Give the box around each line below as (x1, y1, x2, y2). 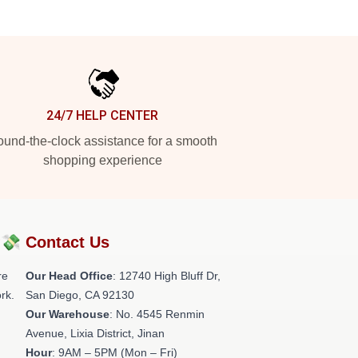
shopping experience (42, 153, 162, 167)
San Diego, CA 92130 (26, 288, 134, 301)
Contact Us (26, 233, 109, 251)
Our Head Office (26, 269, 113, 282)
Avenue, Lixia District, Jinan (26, 327, 165, 340)
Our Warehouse (26, 308, 109, 320)
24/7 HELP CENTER (46, 108, 158, 123)
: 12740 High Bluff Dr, (113, 269, 221, 282)
